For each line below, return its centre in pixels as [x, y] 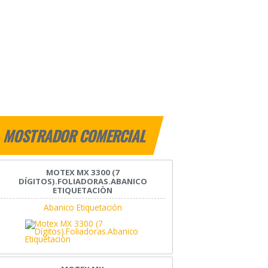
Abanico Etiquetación [83, 208]
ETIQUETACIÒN [83, 191]
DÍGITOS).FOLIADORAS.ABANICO [83, 182]
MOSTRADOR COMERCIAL [76, 136]
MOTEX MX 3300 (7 [83, 173]
